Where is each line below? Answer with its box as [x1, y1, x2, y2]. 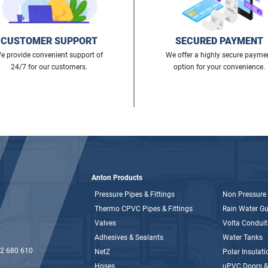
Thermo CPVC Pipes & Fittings [95, 204, 193, 213]
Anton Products [92, 173, 142, 182]
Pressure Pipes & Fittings [95, 190, 175, 199]
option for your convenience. [173, 62, 265, 71]
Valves [95, 218, 116, 227]
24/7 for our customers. [10, 62, 87, 71]
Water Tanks [222, 233, 263, 242]
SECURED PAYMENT [175, 35, 263, 47]
